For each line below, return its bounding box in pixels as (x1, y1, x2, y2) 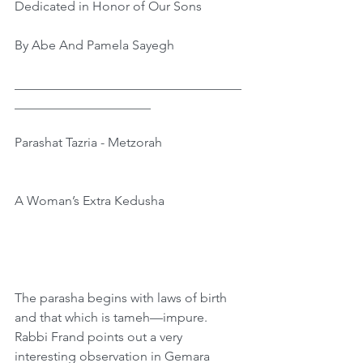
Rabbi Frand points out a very (15, 329, 186, 344)
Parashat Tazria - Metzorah (15, 135, 162, 150)
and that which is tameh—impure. (15, 310, 211, 325)
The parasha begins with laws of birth (15, 290, 230, 305)
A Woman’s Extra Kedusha (15, 193, 164, 208)
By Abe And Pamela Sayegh (15, 37, 174, 53)
